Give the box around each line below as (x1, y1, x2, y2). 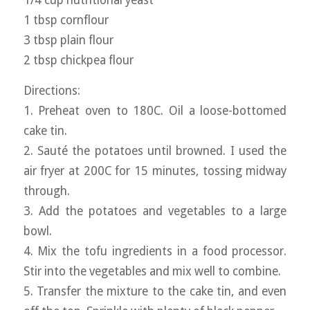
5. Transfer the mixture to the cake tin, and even (23, 284, 287, 298)
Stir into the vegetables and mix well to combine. (23, 264, 281, 278)
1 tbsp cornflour (23, 12, 109, 27)
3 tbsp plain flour (23, 33, 113, 47)
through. (23, 183, 70, 198)
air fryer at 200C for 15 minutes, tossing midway (23, 163, 287, 178)
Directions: (23, 83, 80, 98)
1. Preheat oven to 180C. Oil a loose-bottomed (23, 103, 287, 118)
